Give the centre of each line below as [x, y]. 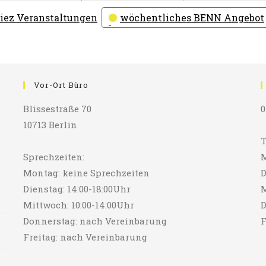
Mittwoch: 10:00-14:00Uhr [78, 205]
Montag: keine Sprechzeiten [86, 173]
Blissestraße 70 [57, 109]
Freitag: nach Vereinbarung [85, 237]
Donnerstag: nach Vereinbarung [95, 221]
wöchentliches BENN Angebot [192, 18]
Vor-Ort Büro [61, 85]
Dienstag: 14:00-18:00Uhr [77, 189]
